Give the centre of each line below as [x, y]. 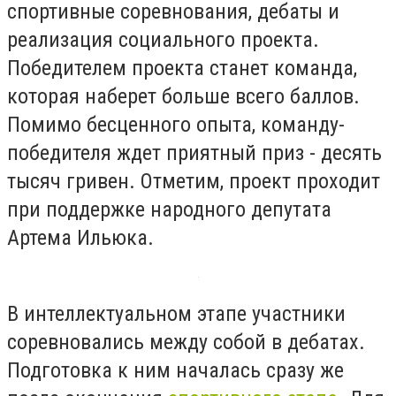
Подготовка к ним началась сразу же [175, 370]
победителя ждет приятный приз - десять [194, 153]
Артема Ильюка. [83, 238]
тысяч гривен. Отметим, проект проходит [194, 182]
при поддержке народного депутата [169, 210]
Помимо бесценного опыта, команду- [176, 125]
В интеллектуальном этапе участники [176, 313]
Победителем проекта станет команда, [182, 69]
